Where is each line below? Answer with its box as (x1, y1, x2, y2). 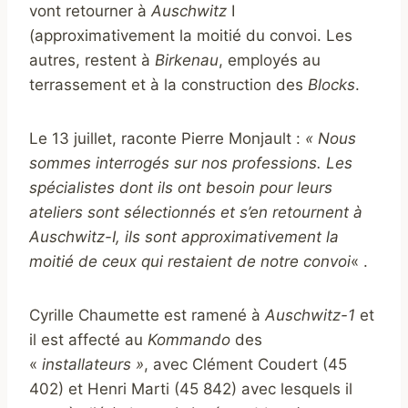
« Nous (305, 129, 356, 148)
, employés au (219, 51, 321, 70)
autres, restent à (29, 51, 155, 70)
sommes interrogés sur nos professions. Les (29, 154, 352, 173)
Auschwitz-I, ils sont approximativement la (29, 228, 339, 247)
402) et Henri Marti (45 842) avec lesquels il (29, 380, 352, 399)
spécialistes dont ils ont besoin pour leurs (29, 178, 332, 198)
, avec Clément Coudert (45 (144, 355, 347, 374)
